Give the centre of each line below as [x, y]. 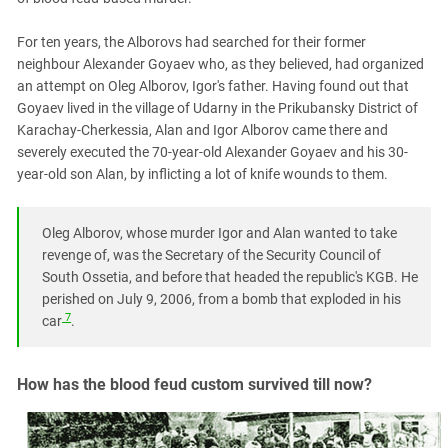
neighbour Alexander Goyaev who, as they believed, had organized [220, 64]
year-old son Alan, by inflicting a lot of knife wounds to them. [202, 174]
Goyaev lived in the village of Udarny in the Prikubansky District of [217, 108]
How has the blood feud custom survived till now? [194, 385]
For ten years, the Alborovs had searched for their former [191, 42]
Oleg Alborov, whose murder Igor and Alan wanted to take [219, 233]
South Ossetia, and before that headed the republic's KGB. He [230, 277]
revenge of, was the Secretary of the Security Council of [211, 255]
